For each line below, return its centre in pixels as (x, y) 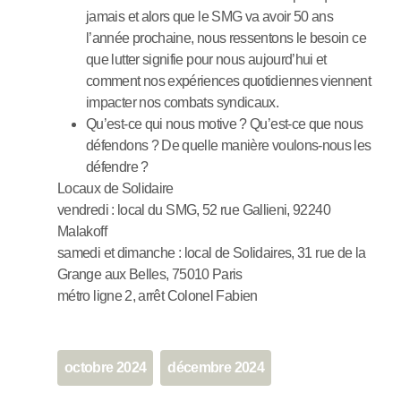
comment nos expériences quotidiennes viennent (229, 81)
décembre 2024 (216, 367)
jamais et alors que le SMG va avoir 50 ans (210, 16)
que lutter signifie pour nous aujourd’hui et (206, 59)
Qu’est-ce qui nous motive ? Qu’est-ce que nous (225, 124)
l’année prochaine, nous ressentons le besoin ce (226, 38)
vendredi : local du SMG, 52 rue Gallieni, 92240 (194, 209)
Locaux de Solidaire (115, 188)
